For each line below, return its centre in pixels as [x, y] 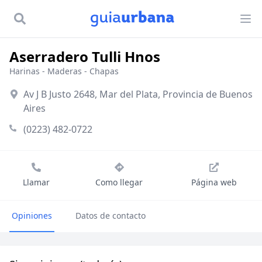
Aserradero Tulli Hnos [85, 56]
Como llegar [119, 182]
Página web [214, 182]
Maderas [65, 71]
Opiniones [32, 216]
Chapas [104, 71]
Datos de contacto [111, 216]
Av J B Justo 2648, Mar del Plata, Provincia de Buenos [138, 94]
